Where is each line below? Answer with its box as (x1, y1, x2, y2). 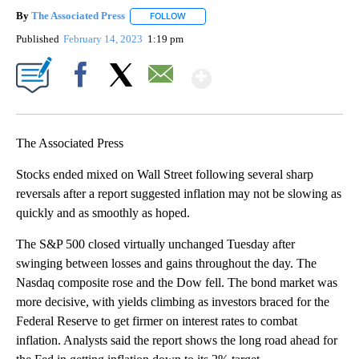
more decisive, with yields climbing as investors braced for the (16, 294, 329, 309)
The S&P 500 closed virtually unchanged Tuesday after (16, 236, 295, 251)
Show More (210, 57, 337, 87)
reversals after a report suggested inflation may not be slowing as (16, 186, 341, 200)
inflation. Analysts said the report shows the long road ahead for (16, 333, 337, 347)
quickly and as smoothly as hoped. (16, 205, 190, 220)
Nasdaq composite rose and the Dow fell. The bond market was (16, 275, 337, 289)
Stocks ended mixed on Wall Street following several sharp (16, 167, 313, 181)
